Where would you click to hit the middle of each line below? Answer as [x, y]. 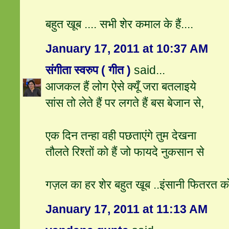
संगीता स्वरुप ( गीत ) [88, 70]
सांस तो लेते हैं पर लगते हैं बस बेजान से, [125, 103]
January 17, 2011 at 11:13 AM [127, 209]
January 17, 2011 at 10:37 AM [127, 49]
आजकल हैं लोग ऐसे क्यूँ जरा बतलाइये [121, 87]
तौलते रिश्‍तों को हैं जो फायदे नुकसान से [125, 152]
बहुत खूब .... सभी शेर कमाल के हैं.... [120, 24]
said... [148, 70]
